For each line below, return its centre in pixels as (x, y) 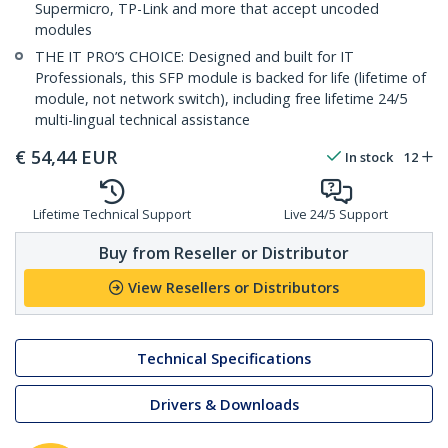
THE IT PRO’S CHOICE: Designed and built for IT (194, 57)
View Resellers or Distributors (233, 288)
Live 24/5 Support (336, 215)
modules (63, 30)
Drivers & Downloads (224, 404)
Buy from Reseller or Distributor (224, 252)
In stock (369, 157)
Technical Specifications (224, 358)
